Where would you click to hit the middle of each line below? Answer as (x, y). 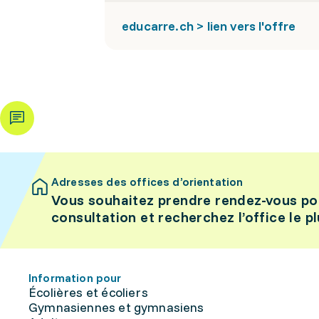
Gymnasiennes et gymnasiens (116, 307)
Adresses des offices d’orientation (147, 182)
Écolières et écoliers (88, 292)
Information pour (75, 278)
